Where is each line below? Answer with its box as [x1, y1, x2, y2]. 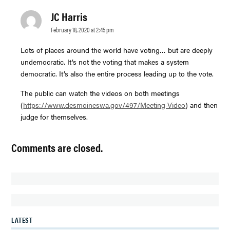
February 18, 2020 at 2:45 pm [50, 25, 114, 35]
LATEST [11, 214, 33, 225]
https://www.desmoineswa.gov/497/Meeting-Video [23, 99, 186, 110]
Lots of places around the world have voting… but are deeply [21, 45, 213, 55]
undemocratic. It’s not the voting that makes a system [21, 56, 189, 67]
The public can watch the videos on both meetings [21, 87, 180, 98]
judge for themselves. [21, 111, 88, 122]
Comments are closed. [11, 139, 103, 155]
